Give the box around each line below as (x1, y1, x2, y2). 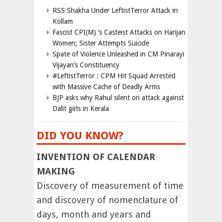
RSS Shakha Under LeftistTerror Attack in (53, 6, 178, 14)
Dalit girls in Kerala (53, 104, 109, 112)
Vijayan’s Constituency (53, 60, 119, 69)
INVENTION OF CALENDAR (37, 151, 155, 162)
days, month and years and (37, 209, 151, 220)
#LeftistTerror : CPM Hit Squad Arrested (53, 71, 175, 80)
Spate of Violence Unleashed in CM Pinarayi (53, 50, 184, 58)
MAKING (37, 166, 75, 176)
